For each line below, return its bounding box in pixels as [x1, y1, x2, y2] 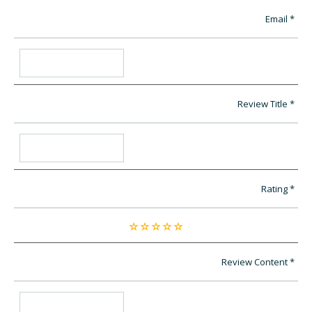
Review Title [237, 97, 288, 111]
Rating [261, 182, 288, 196]
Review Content [221, 256, 288, 269]
